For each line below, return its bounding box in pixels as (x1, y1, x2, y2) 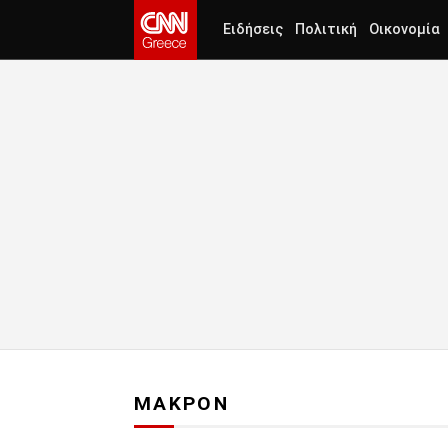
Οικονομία (369, 21, 440, 38)
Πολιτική (295, 21, 357, 38)
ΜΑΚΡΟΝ (134, 392, 229, 416)
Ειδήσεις (223, 21, 283, 38)
